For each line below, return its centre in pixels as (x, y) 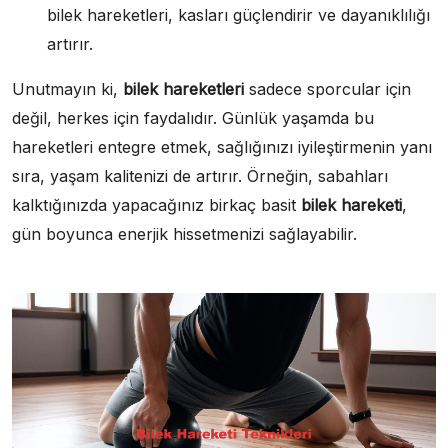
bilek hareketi (351, 204)
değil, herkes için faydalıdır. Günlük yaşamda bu (193, 117)
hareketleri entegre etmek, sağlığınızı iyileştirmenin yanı (222, 146)
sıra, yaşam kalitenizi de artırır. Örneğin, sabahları (200, 175)
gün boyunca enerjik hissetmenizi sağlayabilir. (184, 233)
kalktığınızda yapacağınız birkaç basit (156, 204)
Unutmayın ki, (67, 88)
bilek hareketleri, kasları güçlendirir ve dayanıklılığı (238, 14)
